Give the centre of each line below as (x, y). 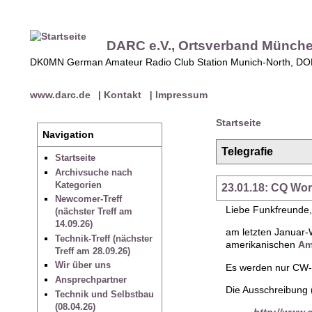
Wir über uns (83, 265)
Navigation (69, 135)
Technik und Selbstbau (104, 294)
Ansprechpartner (91, 280)
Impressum (181, 94)
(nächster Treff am (93, 212)
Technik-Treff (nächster (103, 238)
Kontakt (123, 94)
